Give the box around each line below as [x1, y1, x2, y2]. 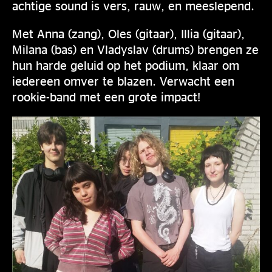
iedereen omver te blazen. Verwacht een [12, 73, 234, 87]
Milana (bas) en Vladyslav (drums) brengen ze [12, 42, 259, 56]
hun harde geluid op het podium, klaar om [12, 58, 239, 72]
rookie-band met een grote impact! [12, 89, 200, 103]
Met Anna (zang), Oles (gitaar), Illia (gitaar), [12, 26, 245, 40]
